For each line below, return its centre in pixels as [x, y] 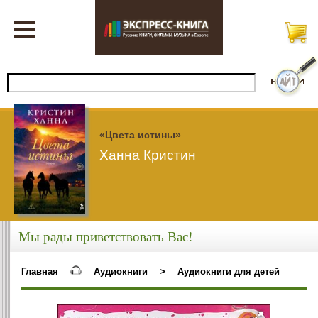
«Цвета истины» [140, 135]
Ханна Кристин [148, 155]
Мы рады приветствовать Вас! [105, 236]
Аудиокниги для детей [228, 271]
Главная [40, 271]
